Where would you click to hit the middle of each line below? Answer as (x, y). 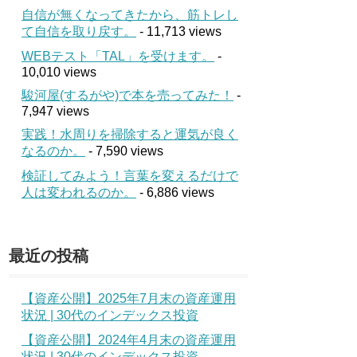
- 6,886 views (175, 193)
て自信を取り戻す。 (79, 32)
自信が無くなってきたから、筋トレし (130, 15)
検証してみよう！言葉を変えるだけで (130, 176)
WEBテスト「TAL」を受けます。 (118, 57)
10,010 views (59, 73)
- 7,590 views (124, 151)
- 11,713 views (179, 32)
